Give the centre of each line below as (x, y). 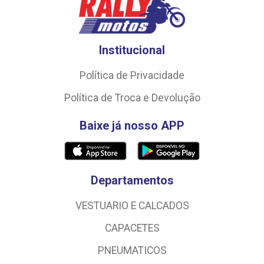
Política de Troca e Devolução (132, 98)
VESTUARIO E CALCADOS (132, 205)
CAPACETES (132, 228)
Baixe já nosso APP (132, 125)
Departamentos (132, 180)
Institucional (132, 50)
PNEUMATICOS (132, 250)
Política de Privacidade (132, 75)
